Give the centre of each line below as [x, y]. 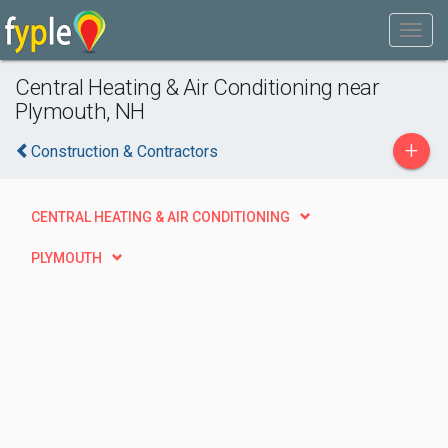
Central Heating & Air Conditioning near [197, 87]
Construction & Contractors [124, 151]
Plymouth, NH [80, 111]
